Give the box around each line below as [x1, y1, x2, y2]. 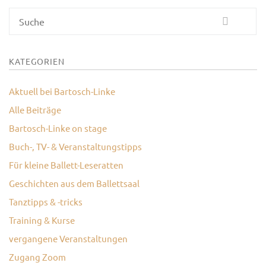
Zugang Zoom [9, 251, 66, 262]
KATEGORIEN [9, 55, 65, 66]
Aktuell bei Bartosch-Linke [9, 85, 115, 97]
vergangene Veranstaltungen [9, 232, 128, 244]
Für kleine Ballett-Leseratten [9, 159, 123, 170]
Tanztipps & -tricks [9, 195, 83, 207]
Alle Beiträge [9, 103, 61, 115]
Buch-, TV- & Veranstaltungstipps [9, 140, 142, 152]
